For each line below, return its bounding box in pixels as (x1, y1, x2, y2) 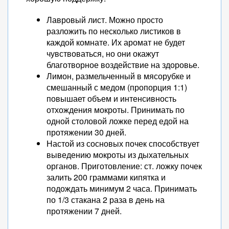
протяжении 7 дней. (47, 205, 122, 217)
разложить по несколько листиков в (47, 25, 181, 37)
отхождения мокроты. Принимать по (47, 104, 185, 116)
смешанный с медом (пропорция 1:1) (47, 81, 187, 93)
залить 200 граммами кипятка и (47, 171, 166, 183)
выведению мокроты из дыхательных (47, 149, 189, 161)
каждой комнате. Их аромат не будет (47, 36, 185, 48)
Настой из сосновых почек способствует (47, 138, 199, 149)
